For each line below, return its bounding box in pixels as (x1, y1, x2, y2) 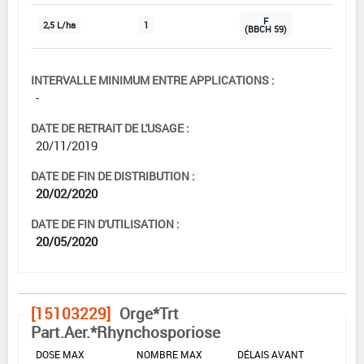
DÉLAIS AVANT (237, 347, 304, 361)
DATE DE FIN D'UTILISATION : (31, 215, 180, 232)
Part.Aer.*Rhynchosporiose (31, 321, 220, 343)
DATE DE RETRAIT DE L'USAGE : (31, 119, 189, 136)
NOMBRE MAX (136, 347, 202, 361)
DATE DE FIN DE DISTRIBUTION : (31, 167, 195, 184)
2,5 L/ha (43, 19, 76, 31)
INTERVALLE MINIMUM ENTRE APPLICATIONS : (31, 71, 275, 88)
